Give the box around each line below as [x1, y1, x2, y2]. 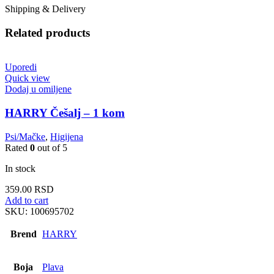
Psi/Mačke [5, 131, 45, 142]
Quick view [5, 73, 50, 84]
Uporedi [5, 62, 37, 73]
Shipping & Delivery [5, 3, 86, 14]
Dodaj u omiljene [5, 84, 72, 95]
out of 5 [35, 142, 67, 153]
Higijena [50, 131, 83, 142]
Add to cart [5, 194, 48, 206]
